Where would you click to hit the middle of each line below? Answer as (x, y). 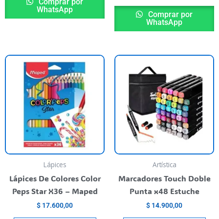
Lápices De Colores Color (55, 178)
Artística (164, 165)
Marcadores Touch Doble (164, 178)
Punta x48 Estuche (164, 191)
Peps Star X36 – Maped (55, 191)
